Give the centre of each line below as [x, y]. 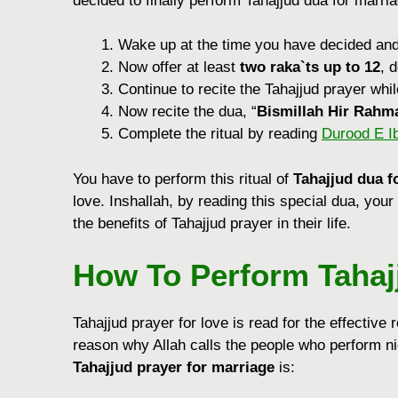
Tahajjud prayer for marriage [174, 368]
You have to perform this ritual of [183, 179]
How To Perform [195, 275]
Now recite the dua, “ [187, 112]
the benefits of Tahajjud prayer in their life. [212, 223]
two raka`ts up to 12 [310, 68]
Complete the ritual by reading [220, 134]
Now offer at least [179, 68]
